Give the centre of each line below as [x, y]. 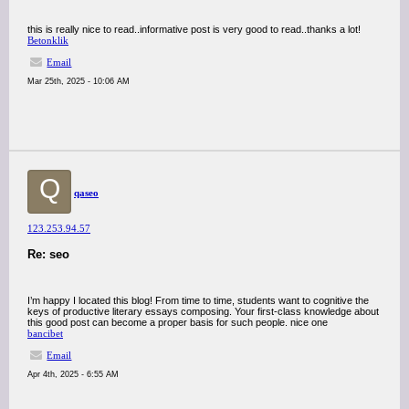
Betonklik [48, 40]
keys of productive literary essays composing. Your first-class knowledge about [203, 311]
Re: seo [48, 254]
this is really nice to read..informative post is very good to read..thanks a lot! [194, 29]
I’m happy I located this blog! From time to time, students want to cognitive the [198, 300]
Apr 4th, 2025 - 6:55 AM [73, 374]
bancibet [45, 333]
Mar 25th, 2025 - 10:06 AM [79, 81]
